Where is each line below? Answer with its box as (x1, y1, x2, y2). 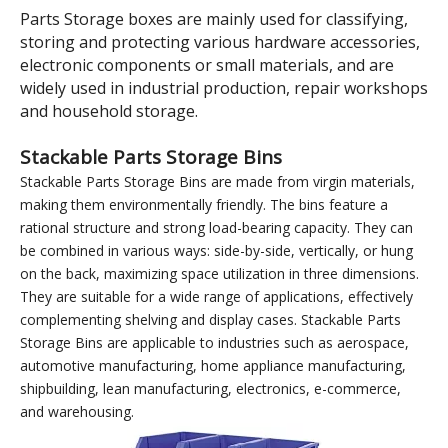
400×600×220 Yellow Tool (34, 183, 410, 226)
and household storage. (20, 422, 198, 444)
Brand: (35, 96, 77, 115)
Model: (35, 70, 79, 89)
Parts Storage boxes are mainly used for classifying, (20, 330, 408, 352)
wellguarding (77, 96, 158, 115)
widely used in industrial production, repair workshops (20, 399, 428, 421)
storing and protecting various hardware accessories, (20, 353, 420, 375)
